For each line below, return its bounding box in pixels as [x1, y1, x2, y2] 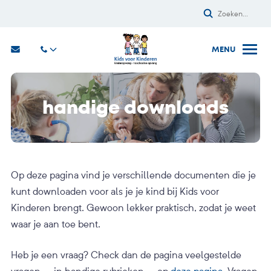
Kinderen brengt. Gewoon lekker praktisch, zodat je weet [11, 201, 256, 214]
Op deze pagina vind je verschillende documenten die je [11, 169, 256, 181]
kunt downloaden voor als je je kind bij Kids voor [11, 185, 219, 197]
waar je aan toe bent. [11, 218, 100, 230]
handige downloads [42, 96, 229, 120]
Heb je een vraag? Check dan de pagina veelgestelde [11, 249, 241, 261]
